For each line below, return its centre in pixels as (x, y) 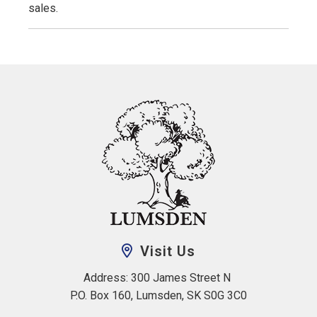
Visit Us (168, 251)
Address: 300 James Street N (158, 277)
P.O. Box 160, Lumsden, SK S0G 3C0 (158, 295)
